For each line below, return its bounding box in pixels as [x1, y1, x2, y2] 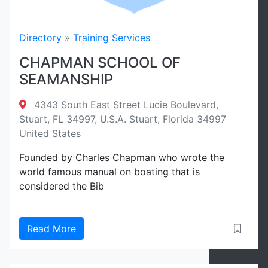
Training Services [73, 32, 150, 44]
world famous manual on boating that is [19, 166, 200, 178]
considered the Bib [19, 180, 104, 192]
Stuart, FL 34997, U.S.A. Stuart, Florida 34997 [19, 113, 226, 125]
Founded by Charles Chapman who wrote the [19, 151, 224, 163]
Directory [19, 32, 62, 44]
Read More [27, 223, 76, 234]
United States [19, 127, 81, 139]
